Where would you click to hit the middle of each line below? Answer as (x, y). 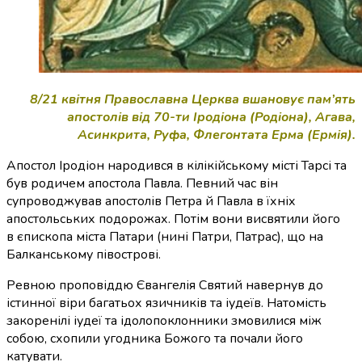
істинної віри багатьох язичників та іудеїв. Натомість (166, 303)
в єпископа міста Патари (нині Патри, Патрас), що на (165, 236)
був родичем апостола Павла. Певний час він (142, 183)
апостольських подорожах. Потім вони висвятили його (173, 219)
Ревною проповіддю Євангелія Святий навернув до (165, 285)
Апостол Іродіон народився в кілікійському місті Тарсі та (177, 165)
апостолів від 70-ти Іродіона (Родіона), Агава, (211, 117)
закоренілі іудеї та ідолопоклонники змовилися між (164, 320)
